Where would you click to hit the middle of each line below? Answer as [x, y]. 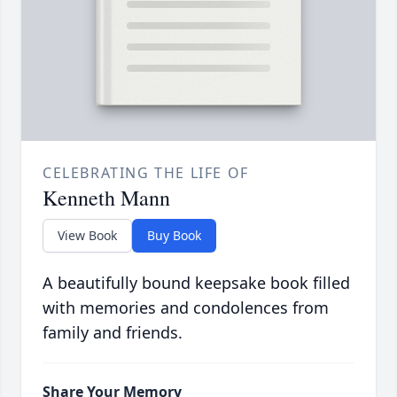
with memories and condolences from [186, 307]
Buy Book [174, 235]
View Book [87, 235]
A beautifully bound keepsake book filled [196, 282]
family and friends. [113, 332]
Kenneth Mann [106, 197]
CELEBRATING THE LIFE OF [146, 172]
